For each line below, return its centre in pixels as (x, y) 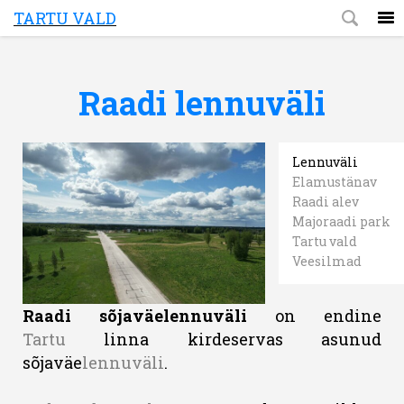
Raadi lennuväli (202, 103)
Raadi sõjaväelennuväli (135, 316)
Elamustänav (335, 182)
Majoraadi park (341, 221)
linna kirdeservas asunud (224, 340)
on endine (314, 316)
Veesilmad (327, 261)
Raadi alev (326, 202)
